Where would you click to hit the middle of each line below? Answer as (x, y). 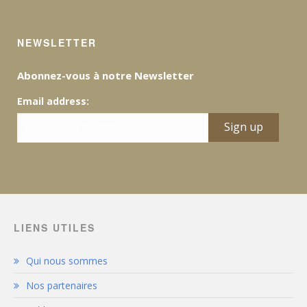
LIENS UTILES (54, 227)
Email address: (53, 101)
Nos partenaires (62, 285)
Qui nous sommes (67, 260)
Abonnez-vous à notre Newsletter (106, 75)
